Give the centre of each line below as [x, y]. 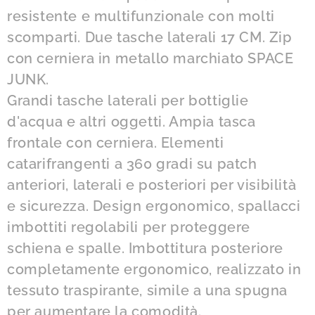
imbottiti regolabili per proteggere [129, 227]
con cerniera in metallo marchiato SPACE [150, 58]
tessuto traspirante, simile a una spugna [148, 290]
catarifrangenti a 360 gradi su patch [132, 163]
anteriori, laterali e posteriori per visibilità [152, 185]
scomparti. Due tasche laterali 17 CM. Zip [150, 37]
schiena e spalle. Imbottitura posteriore [146, 248]
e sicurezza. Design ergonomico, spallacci [154, 206]
